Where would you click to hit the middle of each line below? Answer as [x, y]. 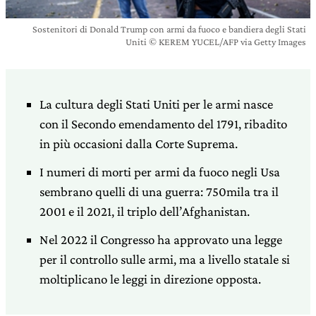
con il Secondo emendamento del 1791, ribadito [163, 124]
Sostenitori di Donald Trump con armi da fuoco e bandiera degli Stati [169, 29]
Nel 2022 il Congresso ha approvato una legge [161, 239]
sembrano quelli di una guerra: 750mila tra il [159, 192]
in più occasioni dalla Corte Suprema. [139, 144]
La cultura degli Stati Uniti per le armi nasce [156, 104]
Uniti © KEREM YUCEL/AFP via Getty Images [216, 42]
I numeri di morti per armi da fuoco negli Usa [160, 172]
